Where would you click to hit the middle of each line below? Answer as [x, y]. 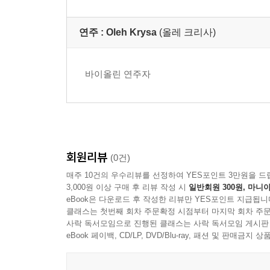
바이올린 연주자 [118, 74]
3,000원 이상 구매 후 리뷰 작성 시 [127, 187]
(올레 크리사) [187, 32]
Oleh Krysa [131, 32]
